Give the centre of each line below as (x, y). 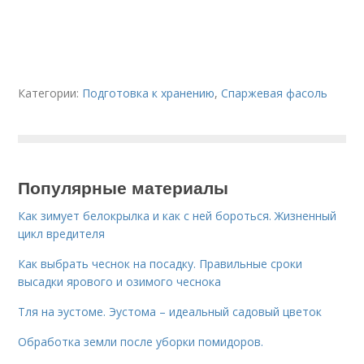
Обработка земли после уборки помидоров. (141, 342)
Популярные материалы (123, 187)
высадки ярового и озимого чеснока (120, 282)
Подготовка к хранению (149, 93)
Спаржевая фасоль (275, 93)
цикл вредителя (62, 234)
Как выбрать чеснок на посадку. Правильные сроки (160, 264)
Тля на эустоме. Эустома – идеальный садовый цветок (170, 312)
